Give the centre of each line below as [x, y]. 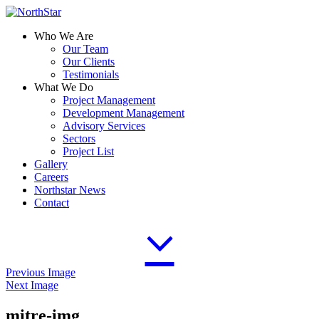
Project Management [109, 100]
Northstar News [70, 190]
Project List [88, 151]
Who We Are [64, 36]
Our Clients [89, 62]
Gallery [51, 164]
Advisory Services [104, 126]
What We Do [64, 87]
